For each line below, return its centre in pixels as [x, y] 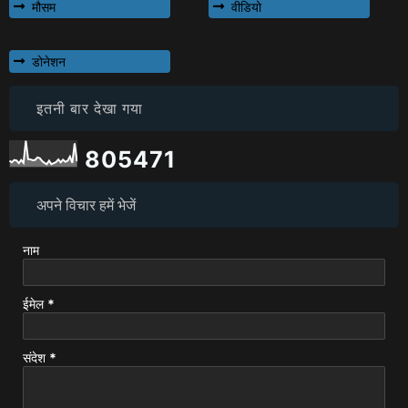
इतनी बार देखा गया [90, 108]
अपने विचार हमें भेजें [86, 204]
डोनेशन [49, 61]
